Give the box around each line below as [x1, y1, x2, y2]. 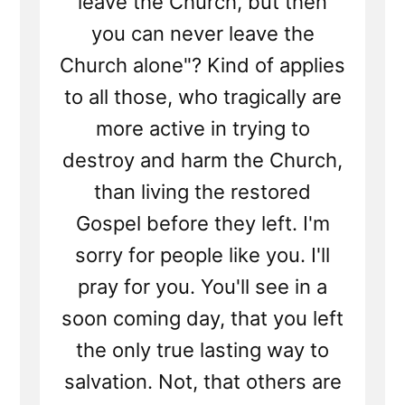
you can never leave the [90, 22, 315, 46]
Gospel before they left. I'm [75, 212, 330, 236]
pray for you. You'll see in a [78, 275, 327, 299]
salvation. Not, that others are [63, 370, 342, 394]
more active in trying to [95, 117, 310, 141]
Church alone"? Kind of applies [60, 53, 345, 78]
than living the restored [94, 180, 311, 204]
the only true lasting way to [76, 338, 329, 363]
